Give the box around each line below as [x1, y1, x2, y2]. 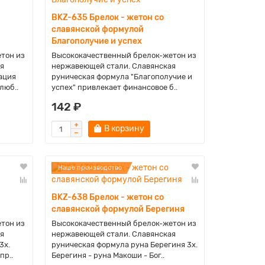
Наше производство [57, 164, 122, 172]
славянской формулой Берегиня [51, 204, 185, 214]
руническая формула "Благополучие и [51, 72, 192, 81]
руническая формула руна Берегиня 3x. [51, 240, 198, 249]
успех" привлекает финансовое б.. [51, 83, 177, 92]
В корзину [104, 124, 144, 134]
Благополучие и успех [51, 36, 142, 46]
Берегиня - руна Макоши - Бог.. [51, 251, 164, 260]
